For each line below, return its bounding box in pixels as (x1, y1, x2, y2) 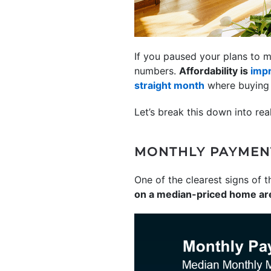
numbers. (134, 65, 179, 77)
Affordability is (179, 65, 250, 77)
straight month (134, 79, 204, 91)
